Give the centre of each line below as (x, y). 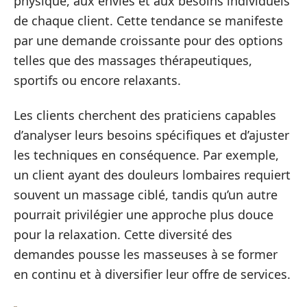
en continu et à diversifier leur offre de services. (152, 274)
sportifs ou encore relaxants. (97, 80)
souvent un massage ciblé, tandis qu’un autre (146, 195)
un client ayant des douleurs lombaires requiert (152, 175)
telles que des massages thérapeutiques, (133, 60)
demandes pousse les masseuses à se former (146, 254)
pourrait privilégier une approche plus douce (144, 214)
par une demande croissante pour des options (148, 40)
